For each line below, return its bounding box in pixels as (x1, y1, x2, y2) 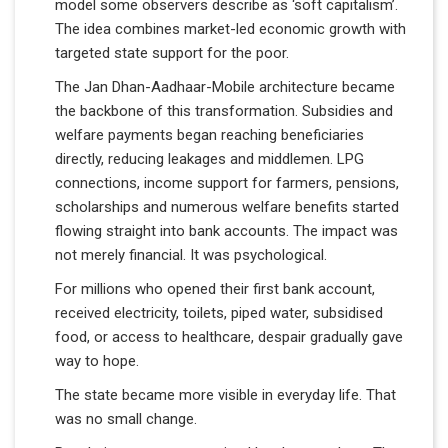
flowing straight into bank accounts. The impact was (55, 221, 398, 240)
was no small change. (55, 409, 197, 428)
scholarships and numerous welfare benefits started (55, 197, 399, 216)
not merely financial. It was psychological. (55, 245, 327, 264)
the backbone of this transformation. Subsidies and (55, 101, 393, 120)
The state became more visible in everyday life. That (55, 385, 396, 404)
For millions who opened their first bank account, (55, 279, 375, 298)
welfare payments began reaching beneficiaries (55, 125, 364, 144)
